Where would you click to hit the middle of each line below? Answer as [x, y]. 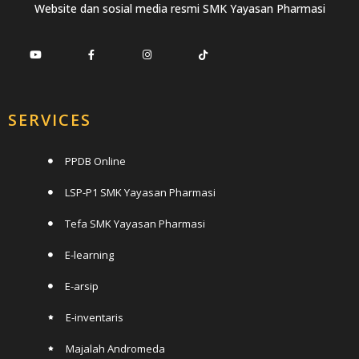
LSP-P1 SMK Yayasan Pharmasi [140, 192]
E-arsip [82, 286]
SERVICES [50, 119]
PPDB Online [95, 161]
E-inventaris [95, 317]
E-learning [89, 254]
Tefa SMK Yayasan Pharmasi [135, 223]
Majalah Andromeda [115, 348]
